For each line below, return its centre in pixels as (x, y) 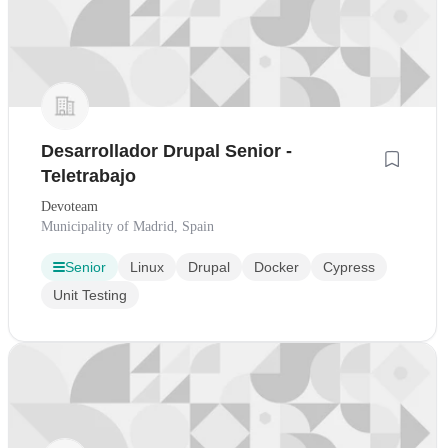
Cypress (349, 266)
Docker (276, 266)
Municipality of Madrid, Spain (127, 226)
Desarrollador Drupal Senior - (166, 150)
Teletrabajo (88, 175)
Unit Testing (90, 294)
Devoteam (69, 206)
